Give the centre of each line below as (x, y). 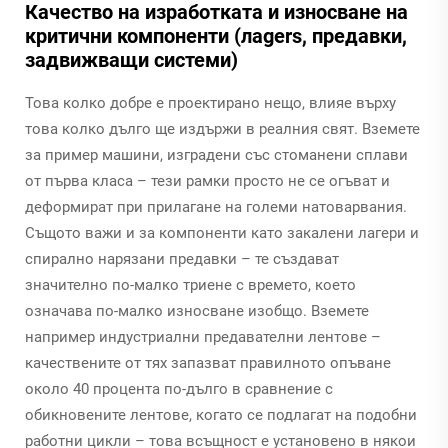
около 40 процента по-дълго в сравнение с (179, 388)
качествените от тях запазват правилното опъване (208, 362)
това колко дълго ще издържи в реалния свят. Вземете (222, 128)
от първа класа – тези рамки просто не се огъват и (207, 180)
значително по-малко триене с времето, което (190, 284)
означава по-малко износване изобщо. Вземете (197, 310)
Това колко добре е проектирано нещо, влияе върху (210, 102)
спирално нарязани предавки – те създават (182, 258)
